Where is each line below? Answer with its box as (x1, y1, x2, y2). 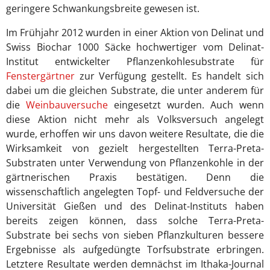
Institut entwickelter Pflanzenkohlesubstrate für (6, 55, 264, 69)
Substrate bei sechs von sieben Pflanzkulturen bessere (6, 228, 264, 242)
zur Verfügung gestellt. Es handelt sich (75, 69, 264, 83)
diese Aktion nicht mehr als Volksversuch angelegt (6, 113, 264, 127)
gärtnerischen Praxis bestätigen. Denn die (6, 171, 264, 184)
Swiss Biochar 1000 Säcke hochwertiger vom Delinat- (6, 40, 264, 54)
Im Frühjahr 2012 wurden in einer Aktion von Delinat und (6, 26, 264, 40)
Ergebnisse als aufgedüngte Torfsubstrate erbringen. (6, 243, 264, 257)
